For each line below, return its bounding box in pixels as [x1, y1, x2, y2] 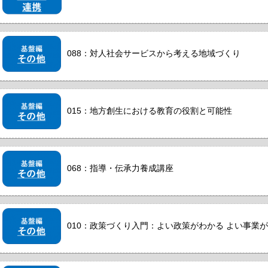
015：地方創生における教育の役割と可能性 [67, 105, 232, 115]
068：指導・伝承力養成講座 [67, 163, 173, 173]
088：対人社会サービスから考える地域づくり [67, 48, 240, 58]
